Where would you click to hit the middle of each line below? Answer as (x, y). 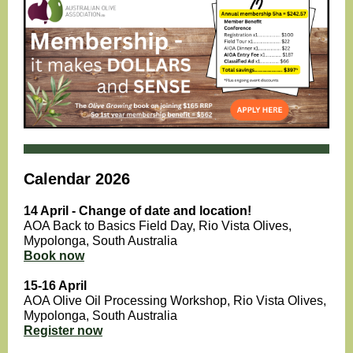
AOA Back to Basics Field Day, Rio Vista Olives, (158, 226)
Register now (63, 331)
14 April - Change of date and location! (137, 211)
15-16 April (55, 286)
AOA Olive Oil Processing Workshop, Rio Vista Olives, (175, 301)
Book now (54, 256)
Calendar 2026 (77, 179)
